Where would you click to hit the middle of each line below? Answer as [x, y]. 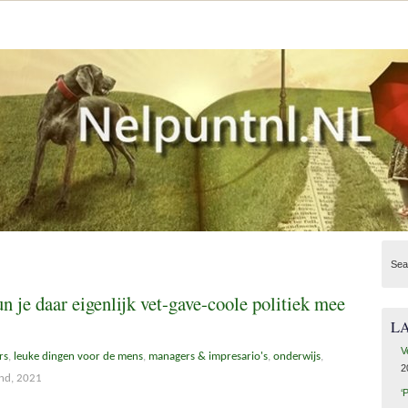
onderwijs [297, 356]
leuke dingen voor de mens [78, 356]
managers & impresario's [208, 356]
